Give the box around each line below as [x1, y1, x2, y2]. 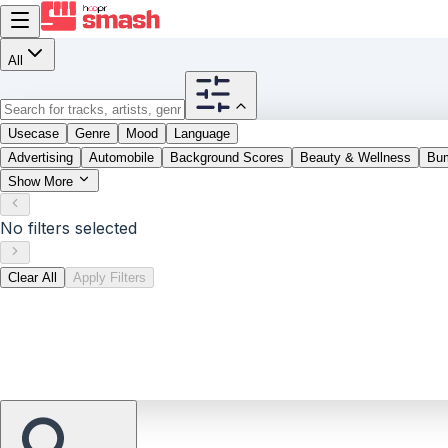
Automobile [89, 150, 154, 165]
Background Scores [170, 150, 284, 165]
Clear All [8, 270, 57, 285]
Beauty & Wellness [300, 150, 411, 165]
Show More [8, 174, 77, 189]
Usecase [8, 126, 59, 141]
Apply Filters [73, 270, 146, 285]
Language [174, 126, 230, 141]
